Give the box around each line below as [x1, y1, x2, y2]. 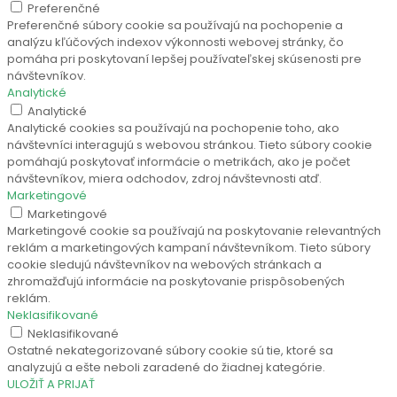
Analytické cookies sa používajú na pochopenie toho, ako [7, 120, 339, 136]
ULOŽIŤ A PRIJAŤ [7, 376, 95, 393]
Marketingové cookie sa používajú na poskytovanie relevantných [7, 222, 381, 239]
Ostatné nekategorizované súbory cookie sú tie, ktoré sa [7, 342, 333, 359]
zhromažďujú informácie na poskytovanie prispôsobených [7, 273, 345, 290]
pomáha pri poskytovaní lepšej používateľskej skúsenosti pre [7, 51, 362, 67]
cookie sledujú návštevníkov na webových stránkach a [7, 256, 322, 273]
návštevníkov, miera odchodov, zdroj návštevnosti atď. [7, 170, 322, 187]
